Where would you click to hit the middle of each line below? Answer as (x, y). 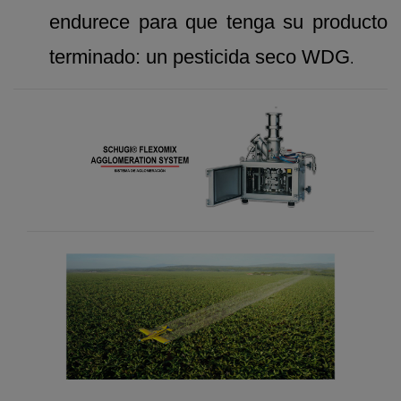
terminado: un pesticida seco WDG (200, 56)
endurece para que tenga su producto (218, 21)
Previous (80, 354)
